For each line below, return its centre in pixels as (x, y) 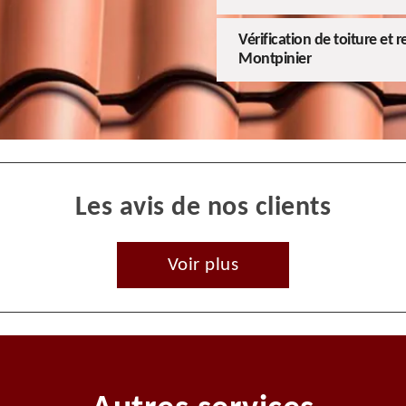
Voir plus (203, 266)
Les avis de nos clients (203, 208)
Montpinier (275, 60)
